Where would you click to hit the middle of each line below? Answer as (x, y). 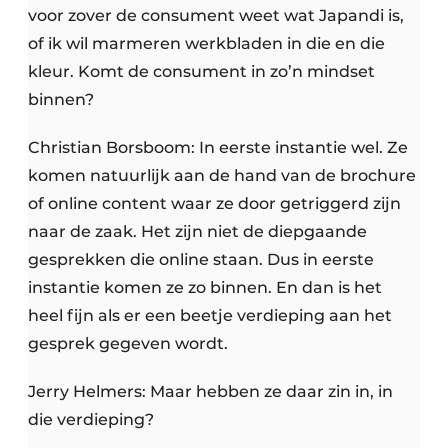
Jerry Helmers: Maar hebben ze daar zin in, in (210, 392)
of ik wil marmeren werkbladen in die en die (206, 44)
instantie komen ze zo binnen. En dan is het (205, 288)
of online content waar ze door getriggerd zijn (214, 204)
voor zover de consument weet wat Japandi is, (216, 16)
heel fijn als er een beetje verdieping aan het (210, 316)
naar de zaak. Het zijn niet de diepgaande (197, 232)
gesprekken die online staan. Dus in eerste (201, 260)
